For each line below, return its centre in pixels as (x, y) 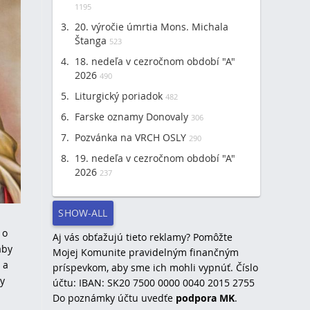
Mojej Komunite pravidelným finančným (146, 252)
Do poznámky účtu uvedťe (114, 298)
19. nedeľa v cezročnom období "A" (155, 158)
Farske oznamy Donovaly (131, 117)
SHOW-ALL (83, 213)
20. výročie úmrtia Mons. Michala (152, 27)
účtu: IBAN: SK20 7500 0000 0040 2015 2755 (154, 283)
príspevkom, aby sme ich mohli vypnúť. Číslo (155, 267)
